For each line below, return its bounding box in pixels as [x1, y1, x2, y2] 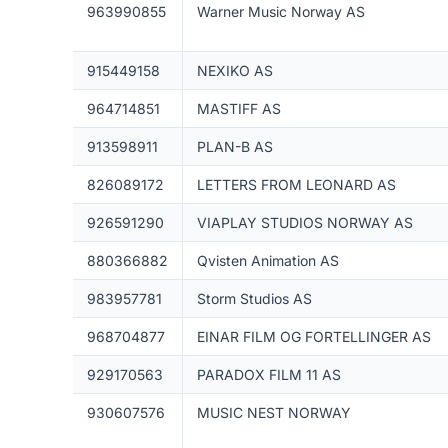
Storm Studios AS [196, 290, 312, 307]
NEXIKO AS [196, 62, 273, 79]
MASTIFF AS [196, 100, 281, 117]
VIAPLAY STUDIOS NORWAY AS [196, 214, 413, 231]
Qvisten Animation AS [196, 252, 339, 269]
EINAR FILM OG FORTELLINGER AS [196, 328, 431, 345]
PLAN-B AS [196, 138, 273, 155]
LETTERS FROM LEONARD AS [196, 176, 396, 193]
